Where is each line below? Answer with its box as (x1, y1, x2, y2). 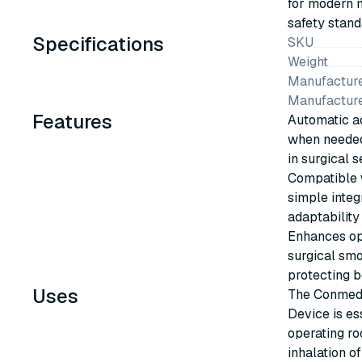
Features (32, 109, 112, 134)
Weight (288, 53, 328, 70)
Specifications (32, 32, 164, 57)
